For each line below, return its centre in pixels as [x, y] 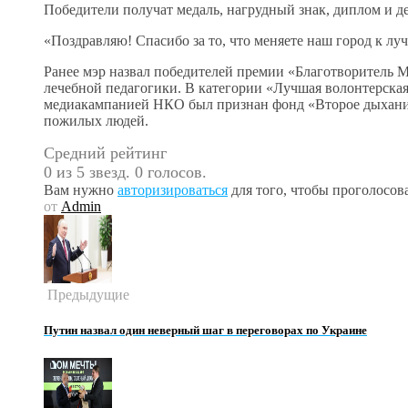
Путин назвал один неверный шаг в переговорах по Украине [205, 330]
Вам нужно [81, 189]
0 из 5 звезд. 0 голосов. [125, 172]
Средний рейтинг [105, 153]
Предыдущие [87, 294]
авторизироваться [173, 189]
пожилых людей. [96, 120]
